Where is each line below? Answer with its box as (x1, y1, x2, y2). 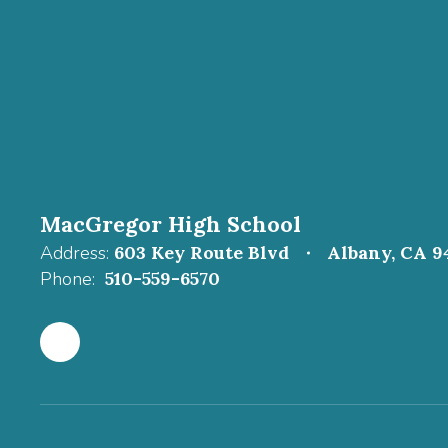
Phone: (40, 267, 95, 291)
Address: (40, 241, 109, 265)
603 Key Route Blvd (114, 241, 289, 264)
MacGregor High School (40, 210, 301, 238)
